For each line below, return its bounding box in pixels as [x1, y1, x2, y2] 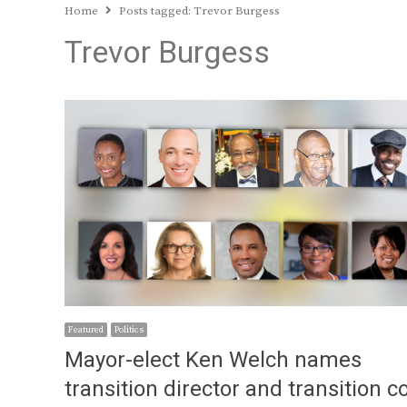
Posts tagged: [119, 4, 194, 18]
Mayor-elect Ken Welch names [65, 344, 362, 377]
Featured [68, 324, 104, 336]
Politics [114, 324, 144, 336]
